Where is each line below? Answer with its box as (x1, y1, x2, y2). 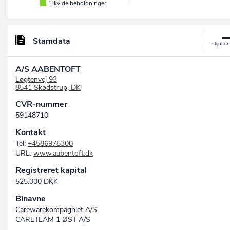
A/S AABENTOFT (15, 64, 81, 75)
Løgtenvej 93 (15, 74, 57, 85)
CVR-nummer (15, 99, 67, 110)
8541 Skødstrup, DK (15, 83, 81, 93)
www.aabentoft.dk (33, 148, 93, 159)
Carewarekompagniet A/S (15, 205, 97, 215)
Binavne (15, 193, 46, 205)
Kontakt (15, 127, 46, 139)
